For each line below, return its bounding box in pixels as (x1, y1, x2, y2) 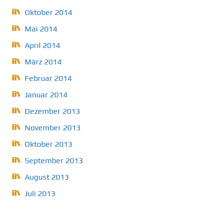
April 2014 (25, 41, 60, 50)
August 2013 (25, 172, 69, 182)
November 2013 (25, 123, 80, 133)
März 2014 (25, 57, 62, 67)
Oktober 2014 (25, 8, 72, 17)
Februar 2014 (25, 74, 72, 83)
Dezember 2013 (25, 107, 80, 116)
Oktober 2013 (25, 139, 72, 149)
